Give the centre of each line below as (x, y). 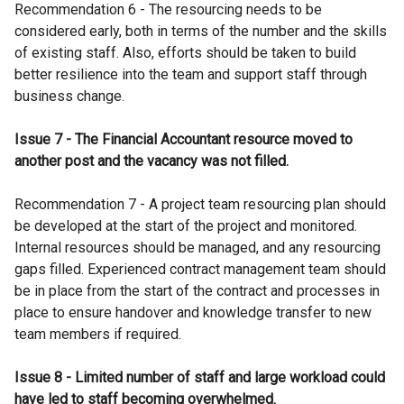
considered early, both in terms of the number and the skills (201, 31)
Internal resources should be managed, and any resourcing (197, 248)
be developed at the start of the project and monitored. (186, 226)
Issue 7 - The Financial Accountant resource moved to (184, 139)
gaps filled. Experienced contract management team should (200, 269)
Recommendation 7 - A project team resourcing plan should (200, 204)
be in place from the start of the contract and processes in (197, 291)
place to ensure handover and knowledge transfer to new (193, 312)
